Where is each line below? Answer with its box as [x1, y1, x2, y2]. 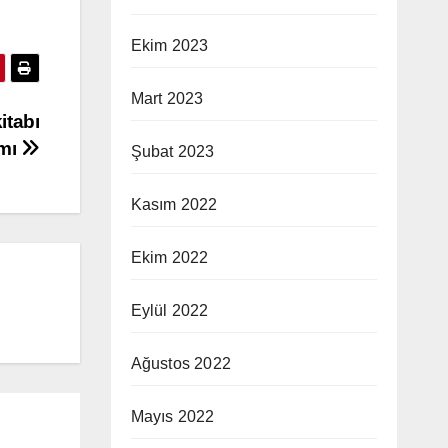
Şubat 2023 [130, 143, 215, 160]
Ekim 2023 [130, 37, 209, 54]
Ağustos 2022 [130, 355, 231, 372]
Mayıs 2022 [130, 408, 215, 425]
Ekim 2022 [130, 249, 209, 266]
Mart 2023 [130, 90, 204, 107]
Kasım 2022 [130, 196, 218, 213]
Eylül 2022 [130, 302, 209, 319]
